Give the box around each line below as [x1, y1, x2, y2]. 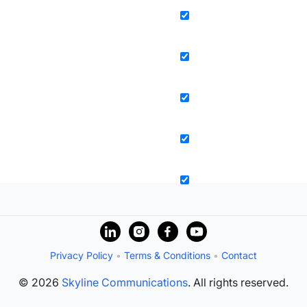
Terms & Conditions [124, 249, 210, 261]
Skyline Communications [62, 275, 188, 289]
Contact [221, 249, 257, 261]
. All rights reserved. [188, 275, 288, 289]
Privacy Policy [50, 249, 113, 261]
